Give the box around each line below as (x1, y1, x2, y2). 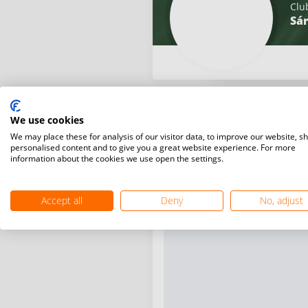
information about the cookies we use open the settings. (10, 153, 223, 164)
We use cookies (10, 113, 84, 126)
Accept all (41, 194, 82, 207)
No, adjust (260, 194, 304, 207)
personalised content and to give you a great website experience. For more (10, 142, 296, 153)
